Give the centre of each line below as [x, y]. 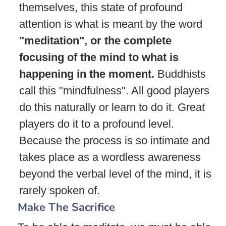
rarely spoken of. [60, 190]
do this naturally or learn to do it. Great [112, 107]
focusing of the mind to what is [99, 57]
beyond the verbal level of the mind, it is [115, 174]
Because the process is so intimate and [115, 140]
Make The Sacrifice [66, 207]
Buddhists [180, 74]
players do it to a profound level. [97, 124]
